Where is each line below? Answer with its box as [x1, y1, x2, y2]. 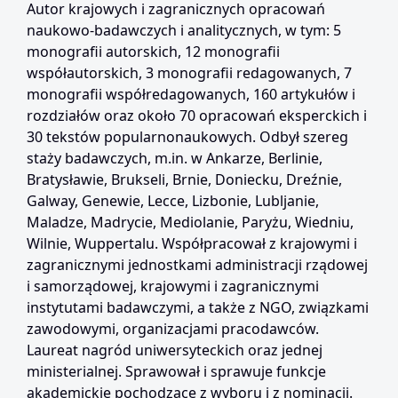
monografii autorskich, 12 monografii [27, 42, 280, 61]
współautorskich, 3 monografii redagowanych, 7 [27, 63, 352, 83]
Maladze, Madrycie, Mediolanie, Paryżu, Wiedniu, [27, 212, 354, 232]
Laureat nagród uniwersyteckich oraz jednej [27, 340, 322, 360]
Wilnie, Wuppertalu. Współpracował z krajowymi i [27, 234, 357, 253]
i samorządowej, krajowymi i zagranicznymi [27, 276, 319, 296]
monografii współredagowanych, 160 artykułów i [27, 84, 355, 104]
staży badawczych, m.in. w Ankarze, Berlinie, [27, 148, 322, 168]
